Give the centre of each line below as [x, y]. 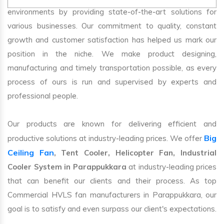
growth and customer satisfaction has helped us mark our [112, 39]
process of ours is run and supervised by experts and [112, 81]
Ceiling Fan [31, 152]
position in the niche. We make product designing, [112, 53]
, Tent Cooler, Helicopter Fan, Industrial [135, 152]
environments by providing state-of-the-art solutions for [112, 11]
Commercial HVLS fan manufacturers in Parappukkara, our [112, 194]
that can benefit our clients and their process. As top [112, 180]
